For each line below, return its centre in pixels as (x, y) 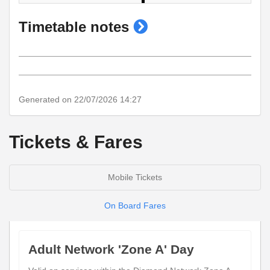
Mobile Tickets (135, 177)
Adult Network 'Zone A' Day (111, 249)
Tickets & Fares (76, 142)
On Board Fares (135, 205)
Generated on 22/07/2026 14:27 (80, 99)
